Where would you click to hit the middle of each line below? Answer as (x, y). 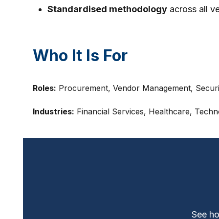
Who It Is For (80, 55)
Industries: (54, 111)
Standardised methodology (108, 9)
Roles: (45, 88)
